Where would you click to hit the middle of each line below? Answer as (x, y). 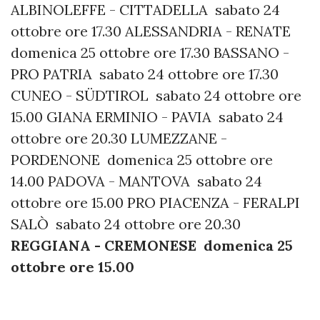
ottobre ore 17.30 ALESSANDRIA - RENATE (152, 31)
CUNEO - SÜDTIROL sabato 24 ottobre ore (156, 95)
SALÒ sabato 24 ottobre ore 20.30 (126, 224)
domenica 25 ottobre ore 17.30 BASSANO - (150, 52)
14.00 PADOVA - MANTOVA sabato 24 (136, 181)
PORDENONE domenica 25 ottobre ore (142, 159)
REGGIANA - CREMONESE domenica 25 (152, 245)
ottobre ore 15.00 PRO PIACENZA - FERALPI (155, 202)
